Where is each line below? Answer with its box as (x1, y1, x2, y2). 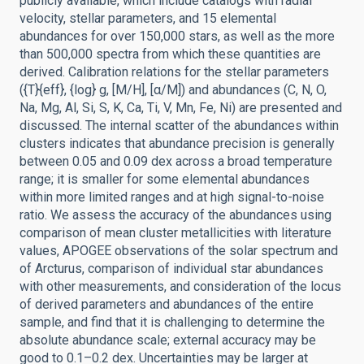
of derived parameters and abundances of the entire (19, 297, 314, 312)
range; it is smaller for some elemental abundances (19, 171, 310, 187)
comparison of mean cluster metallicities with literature (19, 225, 331, 240)
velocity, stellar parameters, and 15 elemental (19, 11, 276, 26)
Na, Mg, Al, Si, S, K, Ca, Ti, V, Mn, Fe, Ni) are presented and (19, 100, 342, 115)
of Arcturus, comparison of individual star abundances (19, 261, 323, 276)
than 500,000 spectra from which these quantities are (19, 46, 321, 62)
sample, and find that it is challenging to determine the (19, 314, 325, 330)
